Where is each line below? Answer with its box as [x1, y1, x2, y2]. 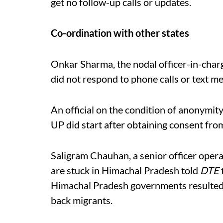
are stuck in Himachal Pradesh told [51, 164, 200, 176]
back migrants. [51, 194, 112, 206]
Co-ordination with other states [51, 27, 189, 39]
